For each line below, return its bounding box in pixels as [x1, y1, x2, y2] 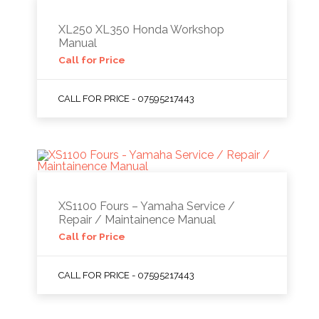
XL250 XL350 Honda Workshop [58, 23, 225, 36]
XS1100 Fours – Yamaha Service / [58, 199, 236, 213]
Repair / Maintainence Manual [58, 213, 216, 226]
